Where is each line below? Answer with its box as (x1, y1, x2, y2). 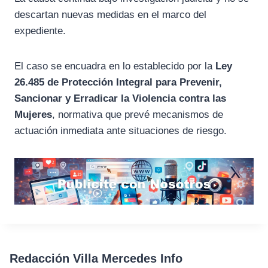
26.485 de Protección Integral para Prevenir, (14, 77, 222, 89)
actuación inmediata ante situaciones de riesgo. (14, 125, 227, 137)
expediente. (14, 25, 66, 37)
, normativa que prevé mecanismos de (52, 109, 223, 121)
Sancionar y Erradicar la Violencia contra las (14, 93, 226, 105)
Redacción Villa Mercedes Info (10, 252, 182, 266)
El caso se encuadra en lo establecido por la (14, 60, 215, 72)
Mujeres (14, 109, 52, 121)
